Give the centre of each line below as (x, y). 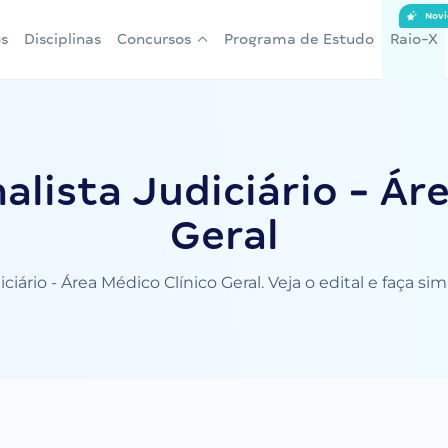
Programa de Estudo (299, 39)
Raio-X (414, 39)
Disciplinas (62, 39)
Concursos (154, 39)
